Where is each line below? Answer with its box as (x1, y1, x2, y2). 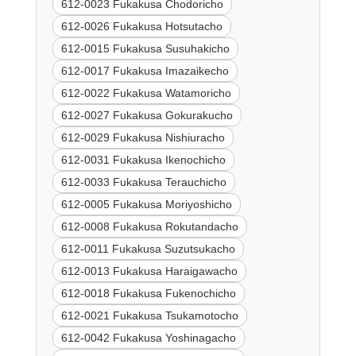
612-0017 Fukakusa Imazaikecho (60, 64, 229, 77)
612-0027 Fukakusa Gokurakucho (60, 108, 233, 122)
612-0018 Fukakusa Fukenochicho (60, 286, 236, 300)
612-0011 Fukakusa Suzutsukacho (60, 242, 235, 255)
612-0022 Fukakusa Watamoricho (60, 86, 231, 99)
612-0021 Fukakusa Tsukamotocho (60, 308, 238, 322)
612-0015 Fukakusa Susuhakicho (60, 41, 230, 55)
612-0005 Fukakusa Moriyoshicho (60, 197, 232, 211)
